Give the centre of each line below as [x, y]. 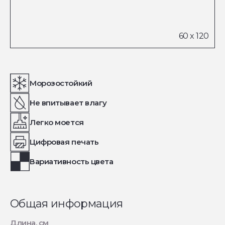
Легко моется [57, 122]
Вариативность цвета [72, 161]
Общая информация [67, 204]
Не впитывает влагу [68, 103]
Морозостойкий [61, 83]
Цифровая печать [64, 142]
